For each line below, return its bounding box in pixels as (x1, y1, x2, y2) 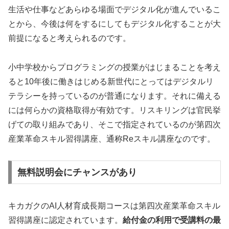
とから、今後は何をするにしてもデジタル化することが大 (8, 19, 221, 28)
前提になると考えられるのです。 (8, 33, 131, 42)
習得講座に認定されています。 (8, 216, 123, 225)
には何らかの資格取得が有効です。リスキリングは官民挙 (8, 105, 221, 114)
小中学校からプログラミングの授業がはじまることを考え (8, 62, 221, 72)
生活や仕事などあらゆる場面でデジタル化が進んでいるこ (8, 5, 221, 14)
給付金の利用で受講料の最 (123, 216, 221, 225)
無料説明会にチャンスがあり (17, 167, 137, 178)
